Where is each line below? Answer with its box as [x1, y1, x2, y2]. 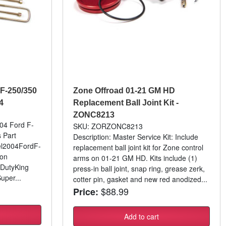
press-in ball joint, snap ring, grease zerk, [73, 163, 205, 174]
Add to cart [124, 211, 159, 222]
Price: [73, 185, 99, 199]
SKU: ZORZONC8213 [73, 121, 143, 132]
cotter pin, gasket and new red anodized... [73, 174, 208, 185]
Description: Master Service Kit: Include [73, 132, 199, 142]
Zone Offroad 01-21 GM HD [73, 86, 176, 95]
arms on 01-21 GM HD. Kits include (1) [73, 153, 198, 163]
